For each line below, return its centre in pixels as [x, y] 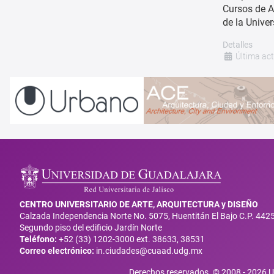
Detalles [238, 44]
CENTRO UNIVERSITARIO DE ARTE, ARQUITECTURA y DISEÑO [139, 205]
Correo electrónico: [57, 251]
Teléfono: [38, 239]
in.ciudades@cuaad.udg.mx [149, 251]
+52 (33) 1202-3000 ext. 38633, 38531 [131, 239]
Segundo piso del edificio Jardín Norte [91, 228]
